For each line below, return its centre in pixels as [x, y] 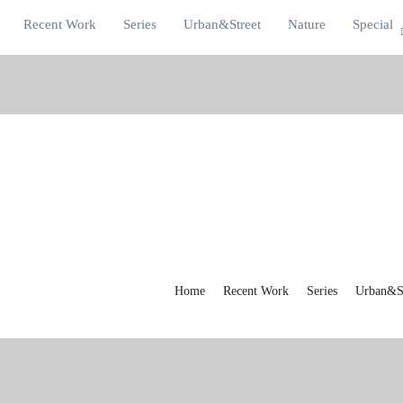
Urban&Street [222, 24]
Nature [307, 24]
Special [373, 24]
